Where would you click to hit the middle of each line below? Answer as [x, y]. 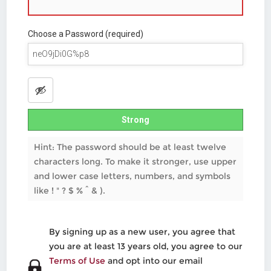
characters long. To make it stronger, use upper [135, 162]
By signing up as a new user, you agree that [142, 232]
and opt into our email [154, 261]
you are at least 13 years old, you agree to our [145, 246]
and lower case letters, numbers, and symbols [132, 176]
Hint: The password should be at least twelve [130, 147]
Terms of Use [77, 261]
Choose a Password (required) [86, 34]
